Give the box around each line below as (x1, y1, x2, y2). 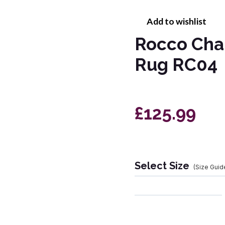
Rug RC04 (135, 54, 217, 75)
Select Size (135, 160, 189, 172)
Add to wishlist (147, 16, 206, 27)
